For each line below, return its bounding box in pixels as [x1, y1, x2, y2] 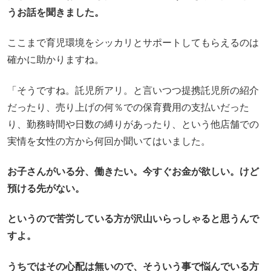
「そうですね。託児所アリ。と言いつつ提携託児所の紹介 [7, 85, 259, 96]
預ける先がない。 [7, 183, 85, 194]
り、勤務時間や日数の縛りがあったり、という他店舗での [7, 119, 259, 129]
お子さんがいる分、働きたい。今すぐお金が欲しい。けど [7, 166, 259, 177]
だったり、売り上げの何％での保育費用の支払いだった [7, 102, 249, 113]
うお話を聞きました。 [7, 7, 104, 18]
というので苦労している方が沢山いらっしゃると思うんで [7, 214, 259, 224]
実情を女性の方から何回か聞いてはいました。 [7, 135, 211, 146]
